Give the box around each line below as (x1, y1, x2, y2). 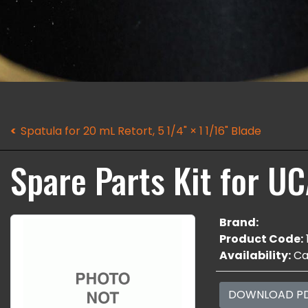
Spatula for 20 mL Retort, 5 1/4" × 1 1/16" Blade (21, 123, 261, 139)
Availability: (219, 247, 291, 263)
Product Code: (219, 231, 303, 247)
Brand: (219, 214, 258, 230)
